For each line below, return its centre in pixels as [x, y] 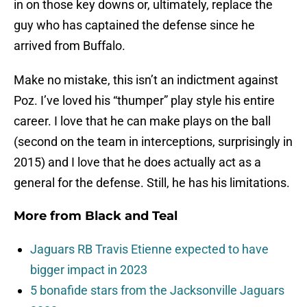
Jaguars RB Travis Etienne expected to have [149, 249]
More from [49, 216]
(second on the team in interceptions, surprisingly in [153, 142]
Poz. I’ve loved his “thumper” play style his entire [144, 101]
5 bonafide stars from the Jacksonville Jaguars [157, 291]
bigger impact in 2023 [89, 270]
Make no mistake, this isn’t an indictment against [146, 80]
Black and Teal [131, 216]
